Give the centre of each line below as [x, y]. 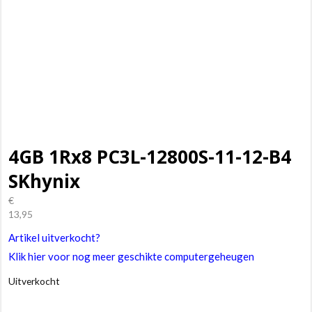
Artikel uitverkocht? [55, 237]
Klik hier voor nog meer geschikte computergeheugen [132, 256]
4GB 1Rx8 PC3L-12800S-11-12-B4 [150, 157]
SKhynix [45, 181]
